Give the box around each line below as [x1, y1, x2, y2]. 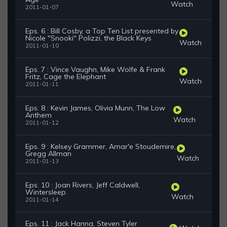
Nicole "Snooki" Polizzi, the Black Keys [25, 33, 152, 43]
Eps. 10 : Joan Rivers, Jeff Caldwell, [25, 180, 140, 190]
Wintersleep [25, 187, 66, 197]
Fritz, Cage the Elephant [25, 72, 106, 82]
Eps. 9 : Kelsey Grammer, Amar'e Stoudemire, [25, 142, 176, 152]
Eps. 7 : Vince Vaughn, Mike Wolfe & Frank [25, 65, 165, 74]
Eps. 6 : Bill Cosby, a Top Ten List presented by [25, 26, 178, 36]
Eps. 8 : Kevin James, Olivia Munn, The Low [25, 103, 165, 113]
